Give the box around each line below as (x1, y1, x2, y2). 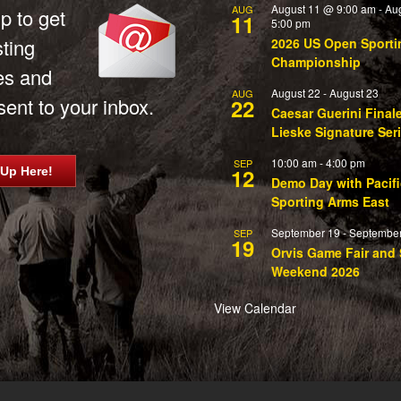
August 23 (329, 84, 379, 100)
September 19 (271, 224, 340, 240)
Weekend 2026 (271, 261, 360, 280)
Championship (271, 52, 361, 71)
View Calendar (214, 298, 296, 317)
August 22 (271, 84, 320, 100)
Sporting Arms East (271, 192, 389, 210)
